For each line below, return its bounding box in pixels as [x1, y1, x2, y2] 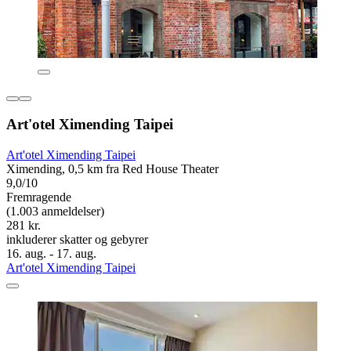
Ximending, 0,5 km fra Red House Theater [6, 162, 219, 176]
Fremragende [6, 190, 71, 204]
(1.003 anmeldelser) [6, 204, 104, 219]
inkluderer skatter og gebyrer [6, 233, 148, 247]
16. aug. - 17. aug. [6, 247, 96, 261]
